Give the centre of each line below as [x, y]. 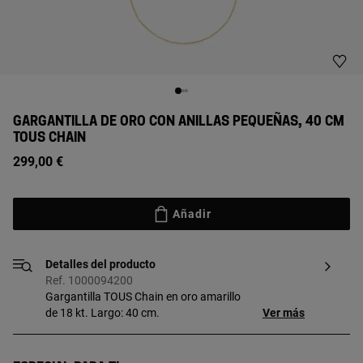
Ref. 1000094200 [89, 280]
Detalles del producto [100, 264]
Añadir [192, 214]
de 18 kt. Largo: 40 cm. [102, 313]
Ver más [284, 313]
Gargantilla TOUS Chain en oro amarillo [143, 297]
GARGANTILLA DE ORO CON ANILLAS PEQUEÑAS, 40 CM [179, 122]
